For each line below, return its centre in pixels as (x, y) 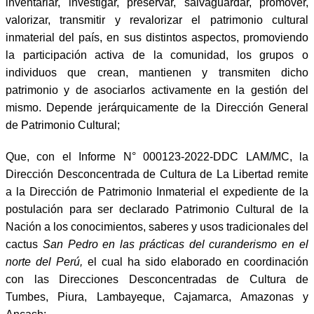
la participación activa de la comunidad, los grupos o (157, 55)
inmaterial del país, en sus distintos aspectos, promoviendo (157, 37)
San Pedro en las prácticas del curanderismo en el (176, 244)
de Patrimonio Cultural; (63, 125)
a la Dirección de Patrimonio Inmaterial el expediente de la (157, 191)
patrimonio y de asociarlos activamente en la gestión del (157, 90)
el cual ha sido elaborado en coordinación (196, 261)
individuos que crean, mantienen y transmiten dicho (157, 72)
